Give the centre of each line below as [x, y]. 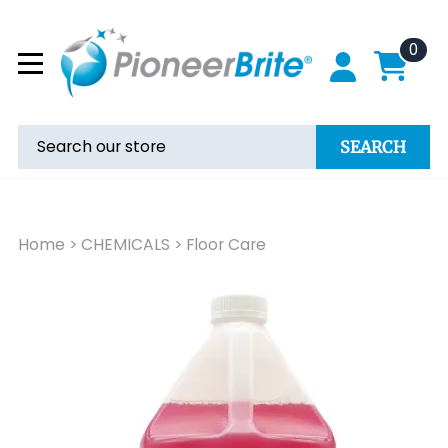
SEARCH [373, 146]
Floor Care [226, 245]
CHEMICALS [125, 245]
